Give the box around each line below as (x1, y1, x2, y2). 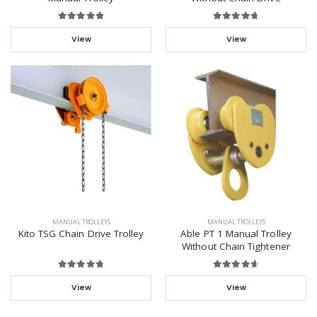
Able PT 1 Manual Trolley (180, 226, 292, 240)
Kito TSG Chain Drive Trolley (18, 226, 144, 240)
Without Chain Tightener (182, 239, 290, 253)
